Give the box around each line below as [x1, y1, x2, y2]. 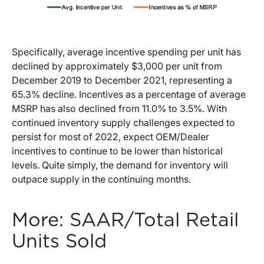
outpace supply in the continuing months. [12, 173, 191, 185]
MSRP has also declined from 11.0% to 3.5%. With [12, 103, 227, 114]
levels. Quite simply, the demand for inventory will [12, 159, 228, 171]
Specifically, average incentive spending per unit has [12, 46, 241, 58]
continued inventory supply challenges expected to [12, 117, 235, 128]
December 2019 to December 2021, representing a [12, 74, 232, 86]
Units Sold [12, 232, 107, 251]
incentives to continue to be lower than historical [12, 145, 223, 157]
